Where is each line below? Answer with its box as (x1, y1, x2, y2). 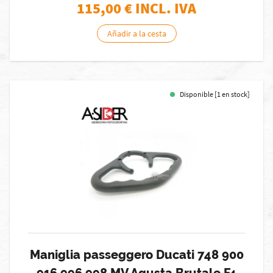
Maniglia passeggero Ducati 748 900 (29, 247, 244, 262)
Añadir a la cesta (107, 28, 166, 39)
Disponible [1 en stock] (180, 90, 250, 99)
